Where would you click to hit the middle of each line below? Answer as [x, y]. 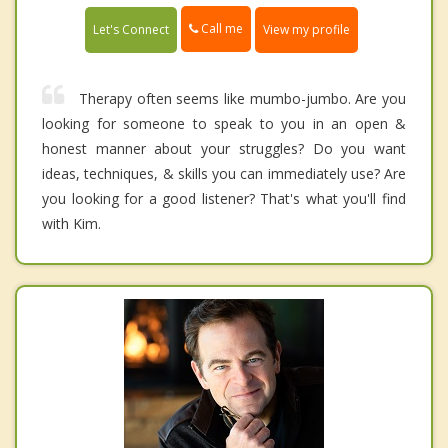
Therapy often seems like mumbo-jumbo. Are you [242, 98]
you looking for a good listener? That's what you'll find [224, 198]
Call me [220, 29]
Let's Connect [131, 29]
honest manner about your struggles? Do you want [224, 148]
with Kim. [71, 223]
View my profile [306, 29]
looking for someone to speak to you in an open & [224, 123]
